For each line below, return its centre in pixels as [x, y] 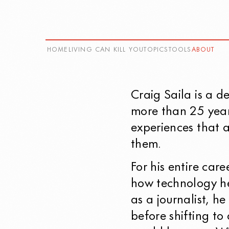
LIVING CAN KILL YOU [106, 50]
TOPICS [156, 50]
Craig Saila [161, 96]
